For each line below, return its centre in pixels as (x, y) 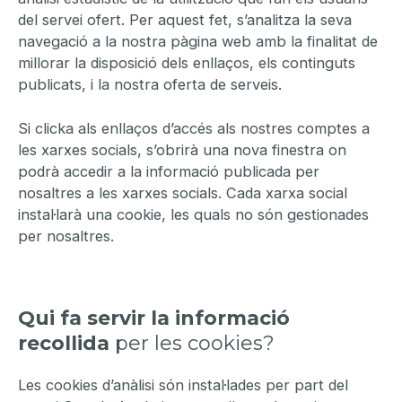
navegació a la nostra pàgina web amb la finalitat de (198, 41)
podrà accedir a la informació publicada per (169, 171)
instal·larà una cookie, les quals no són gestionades (193, 214)
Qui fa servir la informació (154, 318)
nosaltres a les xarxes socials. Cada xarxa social (183, 192)
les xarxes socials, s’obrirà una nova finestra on (182, 149)
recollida (64, 343)
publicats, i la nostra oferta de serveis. (150, 84)
